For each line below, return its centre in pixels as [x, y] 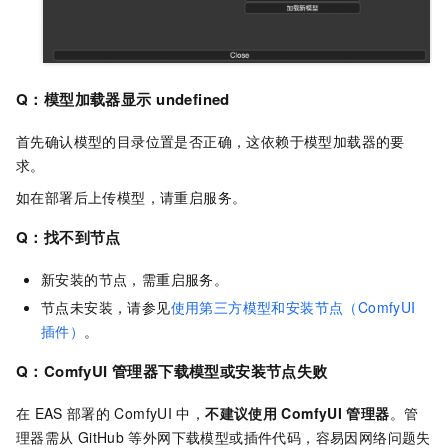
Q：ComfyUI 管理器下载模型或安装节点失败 [172, 370]
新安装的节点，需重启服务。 [135, 278]
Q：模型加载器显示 [84, 98]
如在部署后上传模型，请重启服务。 [131, 196]
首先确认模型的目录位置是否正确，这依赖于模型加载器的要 [210, 140]
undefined [193, 98]
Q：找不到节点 [68, 236]
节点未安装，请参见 [106, 306]
